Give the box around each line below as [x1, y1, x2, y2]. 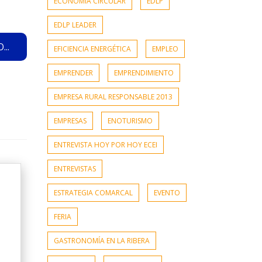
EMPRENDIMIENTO [114, 68, 174, 78]
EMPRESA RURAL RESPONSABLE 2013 [54, 92, 173, 102]
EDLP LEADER [54, 20, 96, 30]
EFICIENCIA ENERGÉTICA [54, 44, 131, 54]
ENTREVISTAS [54, 164, 96, 174]
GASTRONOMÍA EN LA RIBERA [54, 236, 150, 246]
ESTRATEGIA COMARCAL [54, 188, 133, 198]
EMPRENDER [54, 68, 93, 78]
